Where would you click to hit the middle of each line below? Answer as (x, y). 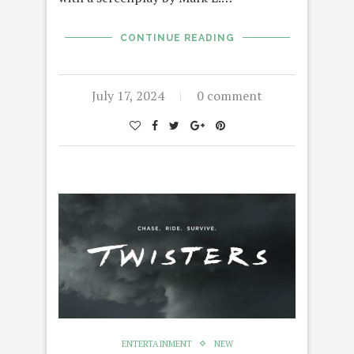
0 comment (230, 95)
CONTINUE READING (177, 38)
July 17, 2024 (128, 95)
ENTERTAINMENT (156, 343)
